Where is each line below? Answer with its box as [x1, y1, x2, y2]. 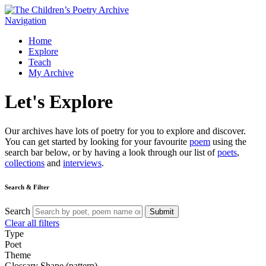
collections [5, 157, 45, 168]
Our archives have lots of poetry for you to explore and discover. [5, 125, 246, 136]
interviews [63, 157, 102, 168]
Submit [150, 207, 174, 216]
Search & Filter [5, 183, 49, 191]
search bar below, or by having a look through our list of [5, 147, 217, 157]
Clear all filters [5, 217, 59, 228]
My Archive [28, 68, 74, 78]
